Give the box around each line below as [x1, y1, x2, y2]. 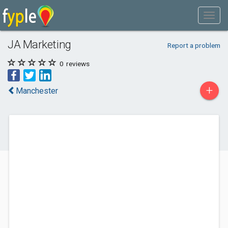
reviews [65, 60, 90, 68]
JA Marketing [8, 38, 71, 51]
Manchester [16, 86, 58, 96]
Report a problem [167, 41, 220, 49]
